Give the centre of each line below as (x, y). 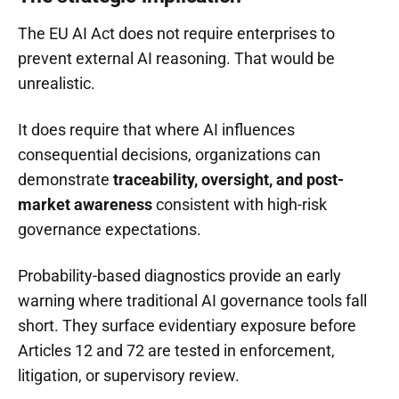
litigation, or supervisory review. (129, 375)
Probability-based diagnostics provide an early (179, 275)
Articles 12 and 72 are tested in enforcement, (176, 350)
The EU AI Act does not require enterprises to (176, 33)
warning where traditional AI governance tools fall (192, 300)
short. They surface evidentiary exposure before (187, 325)
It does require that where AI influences (156, 129)
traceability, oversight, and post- (228, 179)
